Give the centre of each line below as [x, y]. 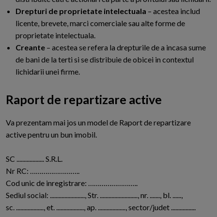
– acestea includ [174, 11]
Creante [31, 47]
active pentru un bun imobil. [51, 135]
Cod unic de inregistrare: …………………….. [72, 183]
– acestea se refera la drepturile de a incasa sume [126, 47]
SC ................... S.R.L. [35, 159]
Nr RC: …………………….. [43, 171]
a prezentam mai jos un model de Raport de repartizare [101, 123]
